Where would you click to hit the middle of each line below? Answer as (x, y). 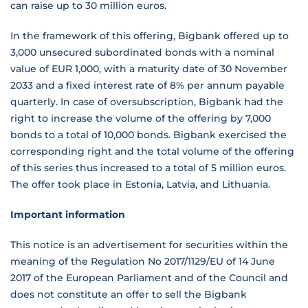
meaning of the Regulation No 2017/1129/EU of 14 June (143, 261)
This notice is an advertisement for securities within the (149, 245)
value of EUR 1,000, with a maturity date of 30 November (149, 69)
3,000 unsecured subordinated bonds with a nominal (142, 52)
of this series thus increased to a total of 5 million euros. (148, 168)
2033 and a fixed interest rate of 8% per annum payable (147, 85)
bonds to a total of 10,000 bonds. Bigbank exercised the (148, 135)
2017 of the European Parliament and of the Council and (149, 278)
